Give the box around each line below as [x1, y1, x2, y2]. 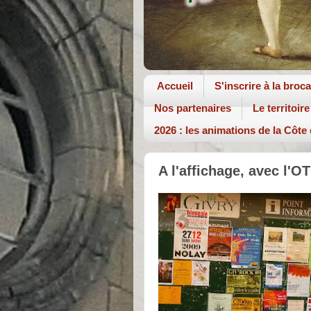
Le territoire [253, 102, 310, 115]
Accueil [156, 80, 193, 92]
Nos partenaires [154, 102, 231, 115]
